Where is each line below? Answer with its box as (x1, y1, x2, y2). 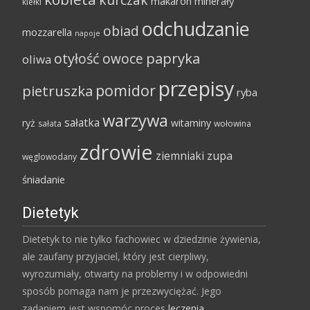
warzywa (102, 109, 168, 131)
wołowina (214, 118, 251, 129)
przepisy (158, 75, 234, 102)
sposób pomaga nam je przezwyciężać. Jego (22, 284, 221, 298)
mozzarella (22, 25, 72, 39)
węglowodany (22, 151, 77, 163)
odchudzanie (142, 16, 250, 42)
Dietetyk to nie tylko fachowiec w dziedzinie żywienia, (22, 232, 261, 246)
